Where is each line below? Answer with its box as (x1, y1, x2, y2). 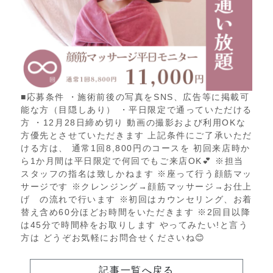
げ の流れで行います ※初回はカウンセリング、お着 (21, 194, 253, 205)
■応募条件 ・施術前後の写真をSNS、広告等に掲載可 (21, 92, 250, 102)
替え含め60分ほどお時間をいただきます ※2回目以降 (21, 207, 251, 218)
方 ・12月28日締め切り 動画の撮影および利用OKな (21, 118, 246, 128)
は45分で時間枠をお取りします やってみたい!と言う (21, 220, 249, 230)
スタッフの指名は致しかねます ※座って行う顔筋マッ (21, 169, 253, 179)
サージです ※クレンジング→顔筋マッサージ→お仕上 (21, 182, 252, 192)
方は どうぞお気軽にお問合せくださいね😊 (21, 233, 205, 243)
